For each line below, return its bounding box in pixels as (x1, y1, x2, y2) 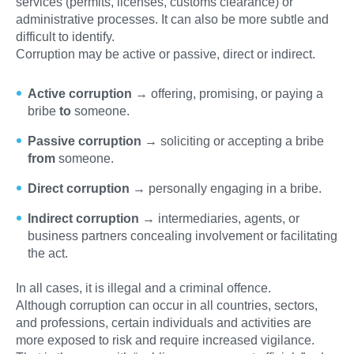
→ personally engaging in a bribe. (130, 181, 322, 195)
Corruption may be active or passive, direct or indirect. (16, 47, 315, 61)
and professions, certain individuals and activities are (16, 315, 311, 330)
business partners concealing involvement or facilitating (28, 228, 337, 243)
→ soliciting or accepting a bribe (141, 134, 324, 148)
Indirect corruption (28, 211, 142, 225)
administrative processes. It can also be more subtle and (16, 12, 329, 26)
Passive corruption (28, 134, 141, 148)
